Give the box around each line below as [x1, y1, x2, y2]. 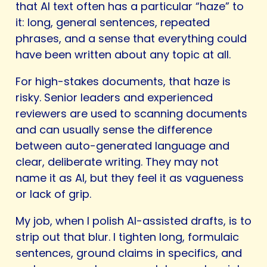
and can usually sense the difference [15, 122, 212, 138]
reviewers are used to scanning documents [15, 106, 247, 122]
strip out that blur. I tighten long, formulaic [15, 229, 239, 245]
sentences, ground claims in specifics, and [15, 246, 242, 261]
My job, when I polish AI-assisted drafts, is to [15, 213, 252, 229]
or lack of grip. [15, 187, 91, 202]
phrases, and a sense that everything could [15, 31, 247, 46]
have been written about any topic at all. [15, 47, 231, 63]
